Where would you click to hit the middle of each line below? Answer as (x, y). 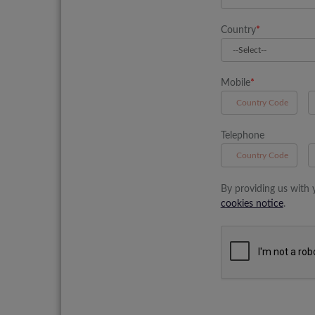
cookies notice (252, 204)
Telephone (242, 136)
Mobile (235, 83)
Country (238, 30)
